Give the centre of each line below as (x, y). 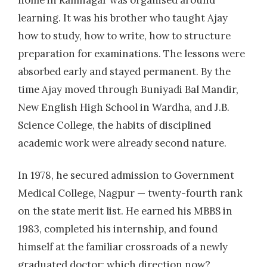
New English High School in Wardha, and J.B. (124, 108)
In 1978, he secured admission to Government (126, 175)
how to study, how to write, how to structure (124, 36)
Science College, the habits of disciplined (114, 125)
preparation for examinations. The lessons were (131, 54)
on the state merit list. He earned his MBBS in (125, 211)
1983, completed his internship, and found (118, 229)
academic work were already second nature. (122, 143)
